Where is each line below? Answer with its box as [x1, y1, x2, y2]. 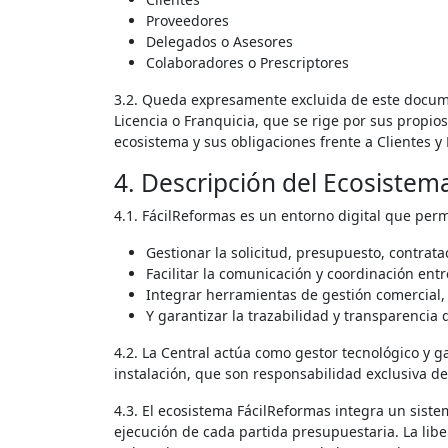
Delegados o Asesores [146, 31, 293, 51]
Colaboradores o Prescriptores [146, 52, 349, 72]
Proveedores [146, 10, 229, 30]
